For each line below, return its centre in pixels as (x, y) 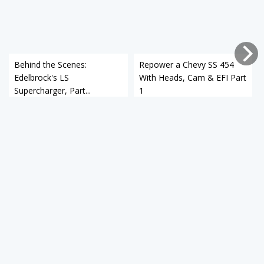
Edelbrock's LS (42, 78)
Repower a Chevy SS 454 (186, 65)
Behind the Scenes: (50, 65)
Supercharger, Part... (52, 91)
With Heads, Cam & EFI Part (192, 78)
